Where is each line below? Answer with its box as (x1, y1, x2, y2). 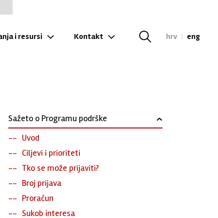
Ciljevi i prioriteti (21, 147, 80, 158)
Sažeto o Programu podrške (8, 113, 107, 124)
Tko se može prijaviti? (21, 163, 99, 173)
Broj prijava (21, 178, 61, 188)
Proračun (21, 193, 54, 203)
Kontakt (73, 31, 103, 41)
